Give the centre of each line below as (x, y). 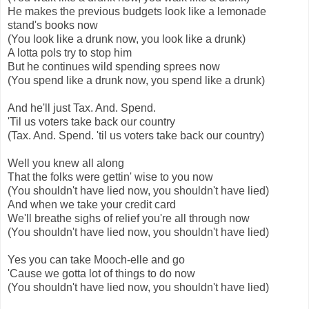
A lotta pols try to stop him (70, 53)
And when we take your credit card (92, 205)
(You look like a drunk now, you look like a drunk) (127, 39)
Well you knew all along (66, 163)
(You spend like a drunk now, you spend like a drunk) (136, 81)
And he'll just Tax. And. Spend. (82, 108)
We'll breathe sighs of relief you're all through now (129, 219)
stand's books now (53, 26)
